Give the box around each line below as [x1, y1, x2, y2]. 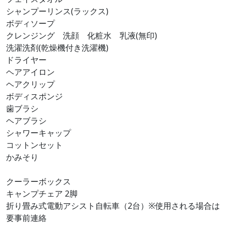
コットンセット [6, 139, 63, 151]
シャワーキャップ [6, 127, 71, 139]
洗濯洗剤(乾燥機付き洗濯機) [6, 42, 108, 54]
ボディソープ [6, 18, 55, 29]
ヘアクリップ [6, 79, 55, 90]
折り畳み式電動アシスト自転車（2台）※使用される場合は [6, 200, 220, 212]
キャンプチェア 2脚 [6, 188, 78, 200]
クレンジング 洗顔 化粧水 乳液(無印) [6, 30, 157, 42]
